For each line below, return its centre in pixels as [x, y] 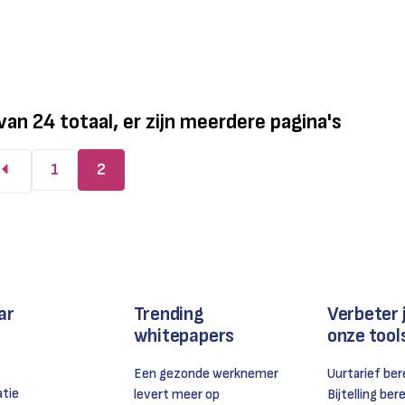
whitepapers [184, 336]
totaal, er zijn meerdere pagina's [201, 122]
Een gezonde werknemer [206, 374]
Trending [169, 315]
